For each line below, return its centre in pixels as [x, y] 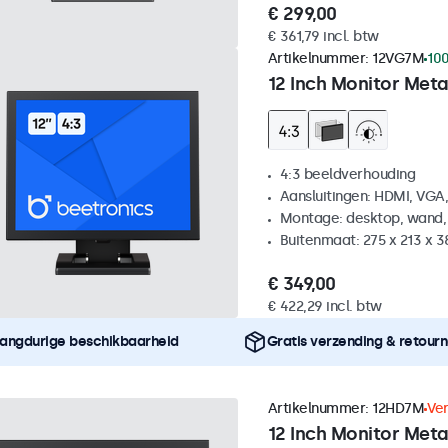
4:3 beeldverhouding [347, 175]
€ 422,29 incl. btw [324, 307]
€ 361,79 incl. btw [323, 37]
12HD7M [398, 409]
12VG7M [398, 59]
